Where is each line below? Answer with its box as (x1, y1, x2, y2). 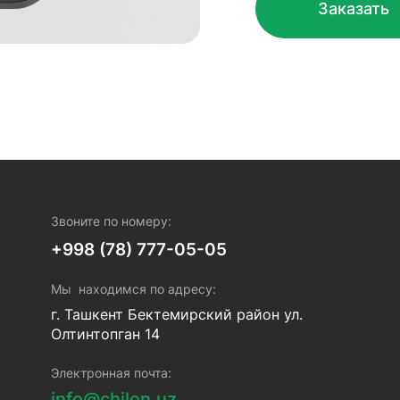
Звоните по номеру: (50, 212, 171, 229)
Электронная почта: (50, 364, 171, 380)
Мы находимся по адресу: (50, 280, 216, 296)
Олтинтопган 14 (50, 324, 160, 343)
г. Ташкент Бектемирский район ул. (50, 304, 303, 323)
